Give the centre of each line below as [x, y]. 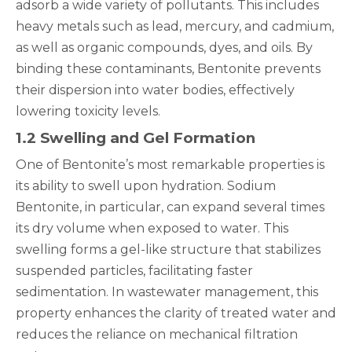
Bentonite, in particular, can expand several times [170, 207]
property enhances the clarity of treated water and [176, 313]
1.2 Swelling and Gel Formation [136, 138]
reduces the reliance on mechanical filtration [157, 334]
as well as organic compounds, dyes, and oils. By [164, 48]
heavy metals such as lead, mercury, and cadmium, [175, 26]
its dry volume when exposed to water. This [152, 228]
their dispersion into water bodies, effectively [155, 90]
